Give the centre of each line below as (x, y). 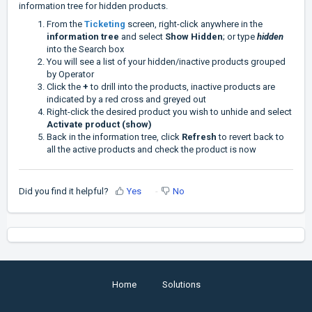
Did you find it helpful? (64, 191)
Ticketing (105, 24)
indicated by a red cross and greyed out (126, 99)
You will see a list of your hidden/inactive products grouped (166, 61)
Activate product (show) (99, 124)
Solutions (181, 284)
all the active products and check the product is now (153, 149)
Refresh (199, 136)
